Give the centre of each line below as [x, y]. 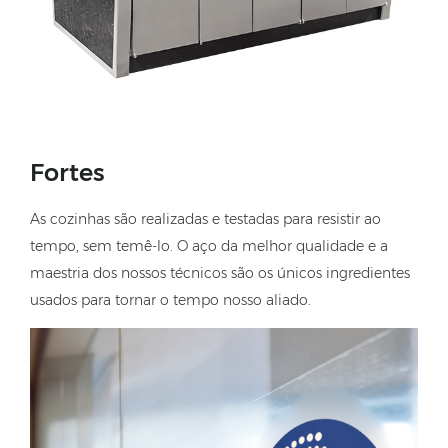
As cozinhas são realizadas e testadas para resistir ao [205, 219]
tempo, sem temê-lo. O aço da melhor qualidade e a [209, 246]
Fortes [67, 173]
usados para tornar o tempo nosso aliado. [170, 300]
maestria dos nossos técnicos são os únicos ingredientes [220, 273]
